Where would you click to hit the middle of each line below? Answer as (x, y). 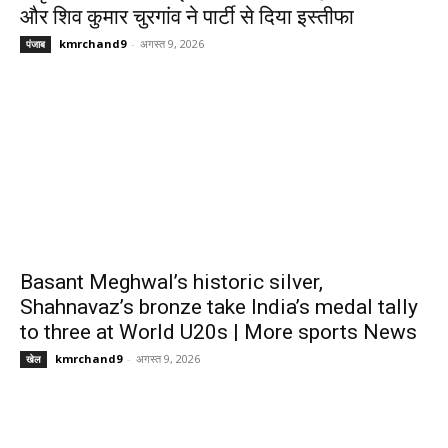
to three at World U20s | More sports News (218, 332)
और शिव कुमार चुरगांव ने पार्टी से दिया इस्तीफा (187, 17)
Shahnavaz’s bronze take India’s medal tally (219, 307)
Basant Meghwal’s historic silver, (171, 282)
